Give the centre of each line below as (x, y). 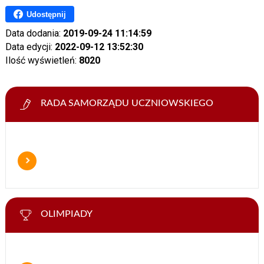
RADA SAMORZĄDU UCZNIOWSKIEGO (127, 103)
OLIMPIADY (66, 214)
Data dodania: (34, 33)
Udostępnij (46, 14)
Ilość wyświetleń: (42, 60)
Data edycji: (30, 47)
